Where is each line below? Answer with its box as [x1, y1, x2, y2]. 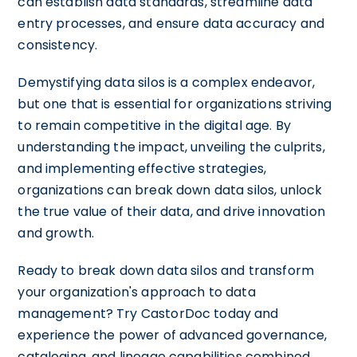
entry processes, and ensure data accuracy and [18, 14, 325, 33]
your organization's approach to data [18, 282, 256, 301]
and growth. [18, 223, 95, 242]
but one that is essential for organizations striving [18, 94, 332, 113]
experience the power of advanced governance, [18, 325, 327, 344]
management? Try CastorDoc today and [18, 304, 279, 323]
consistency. [18, 35, 98, 54]
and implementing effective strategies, [18, 159, 267, 178]
